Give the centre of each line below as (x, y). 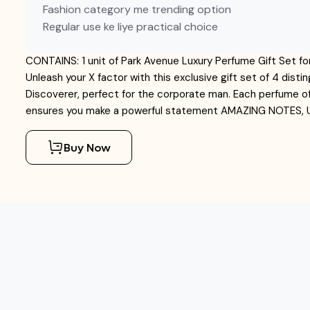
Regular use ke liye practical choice (130, 27)
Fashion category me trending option (137, 9)
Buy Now (87, 147)
